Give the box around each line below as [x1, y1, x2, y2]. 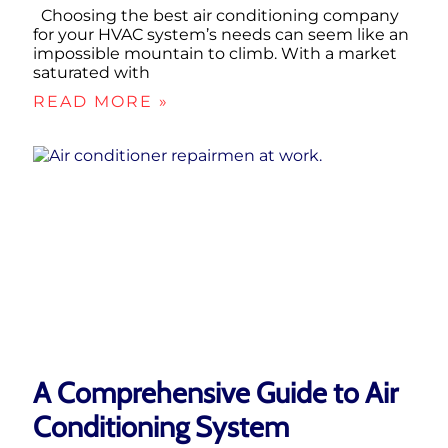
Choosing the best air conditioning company [33, 5, 399, 25]
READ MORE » [33, 91, 169, 111]
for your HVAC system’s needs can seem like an [33, 24, 409, 44]
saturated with [33, 62, 150, 82]
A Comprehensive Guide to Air [33, 374, 398, 410]
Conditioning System [33, 408, 289, 444]
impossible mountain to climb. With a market [33, 43, 397, 63]
